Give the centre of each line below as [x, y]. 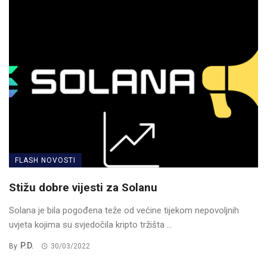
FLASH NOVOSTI [45, 161]
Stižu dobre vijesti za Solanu [83, 188]
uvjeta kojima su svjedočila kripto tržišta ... [91, 225]
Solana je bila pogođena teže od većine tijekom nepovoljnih [124, 211]
